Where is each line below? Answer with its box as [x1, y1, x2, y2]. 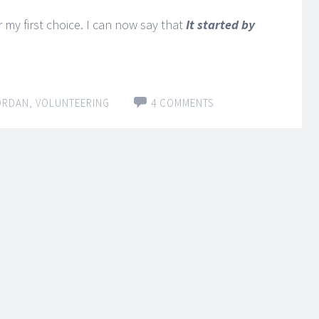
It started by [186, 16, 255, 33]
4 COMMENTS [151, 96, 214, 110]
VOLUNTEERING [36, 96, 110, 110]
